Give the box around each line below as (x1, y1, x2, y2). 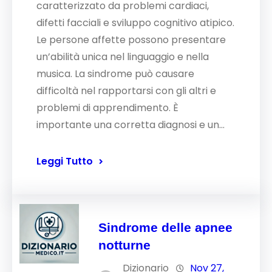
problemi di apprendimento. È (36, 101, 178, 115)
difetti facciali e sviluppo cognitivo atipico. (36, 16, 234, 30)
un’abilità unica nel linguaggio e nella (36, 50, 209, 64)
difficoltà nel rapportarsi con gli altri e (36, 84, 216, 98)
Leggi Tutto (36, 154, 93, 168)
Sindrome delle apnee (98, 220, 233, 234)
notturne (98, 238, 151, 252)
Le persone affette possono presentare (36, 33, 226, 47)
